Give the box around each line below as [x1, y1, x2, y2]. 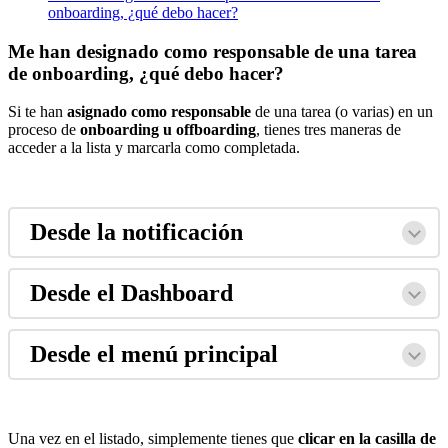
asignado [67, 103, 127, 121]
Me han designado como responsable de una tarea [8, 40, 417, 62]
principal [184, 341, 278, 368]
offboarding [176, 121, 256, 139]
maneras [330, 121, 382, 139]
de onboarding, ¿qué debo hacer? [8, 62, 284, 84]
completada [224, 139, 296, 157]
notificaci [122, 219, 218, 246]
